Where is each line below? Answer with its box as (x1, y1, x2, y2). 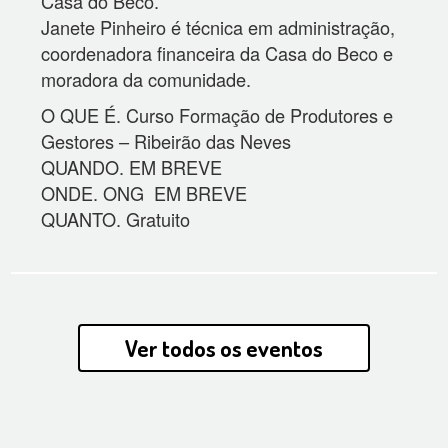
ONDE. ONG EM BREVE (41, 180, 248, 206)
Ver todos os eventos (125, 334, 323, 362)
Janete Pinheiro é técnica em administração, (41, 14, 396, 40)
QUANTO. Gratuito (41, 206, 191, 232)
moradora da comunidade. (41, 66, 252, 92)
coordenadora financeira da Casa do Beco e (41, 40, 394, 66)
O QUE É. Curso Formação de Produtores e (41, 102, 394, 128)
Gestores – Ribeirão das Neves (41, 128, 292, 154)
